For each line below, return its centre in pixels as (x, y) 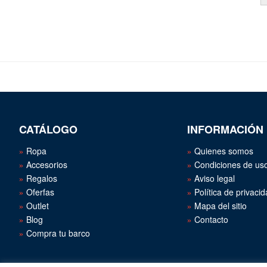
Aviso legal (214, 178)
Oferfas (40, 192)
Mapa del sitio (220, 206)
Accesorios (47, 164)
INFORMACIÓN (225, 129)
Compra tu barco (58, 233)
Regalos (42, 178)
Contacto (211, 219)
